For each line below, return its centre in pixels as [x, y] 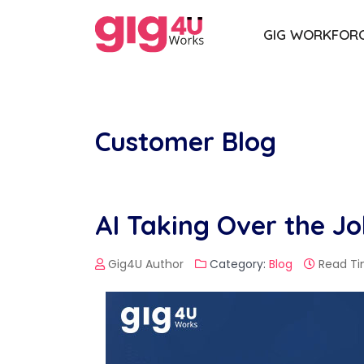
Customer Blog [186, 142]
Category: [238, 264]
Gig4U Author [146, 264]
